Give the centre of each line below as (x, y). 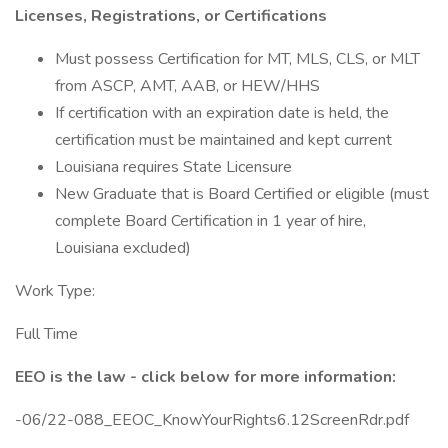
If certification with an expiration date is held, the (222, 113)
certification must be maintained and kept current (223, 140)
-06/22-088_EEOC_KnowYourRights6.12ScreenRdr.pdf (212, 420)
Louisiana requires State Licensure (173, 167)
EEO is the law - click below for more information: (207, 377)
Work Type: (55, 291)
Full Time (46, 334)
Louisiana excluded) (123, 248)
